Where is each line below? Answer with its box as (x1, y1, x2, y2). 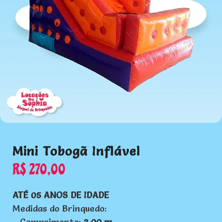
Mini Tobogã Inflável (12, 144, 140, 159)
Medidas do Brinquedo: (12, 203, 107, 215)
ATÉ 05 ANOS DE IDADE (12, 189, 109, 201)
